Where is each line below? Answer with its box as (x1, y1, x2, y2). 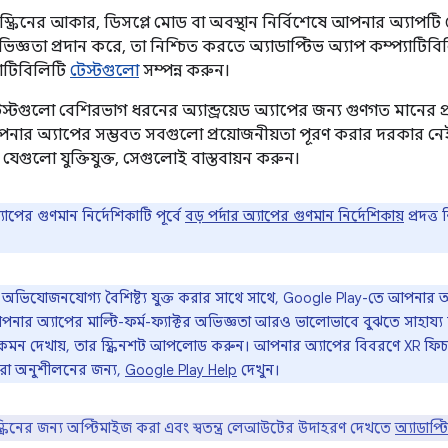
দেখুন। (237, 360, 280, 379)
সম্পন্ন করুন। (139, 60, 230, 81)
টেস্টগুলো (70, 60, 139, 81)
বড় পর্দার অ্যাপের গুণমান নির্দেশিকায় (185, 206, 404, 225)
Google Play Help (125, 360, 237, 379)
